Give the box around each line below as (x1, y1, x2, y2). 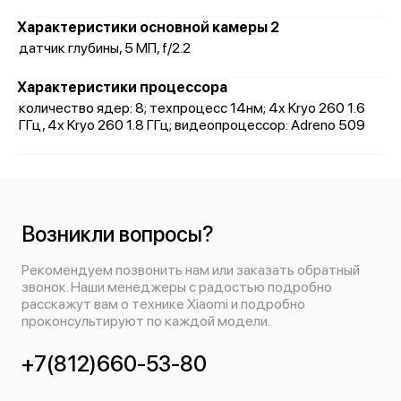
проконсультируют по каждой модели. (21, 312, 270, 329)
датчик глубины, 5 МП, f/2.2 (19, 39, 191, 56)
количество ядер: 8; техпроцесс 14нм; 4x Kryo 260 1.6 (19, 99, 365, 116)
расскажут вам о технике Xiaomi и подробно (21, 295, 305, 312)
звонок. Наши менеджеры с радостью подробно (21, 278, 332, 295)
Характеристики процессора (17, 79, 227, 96)
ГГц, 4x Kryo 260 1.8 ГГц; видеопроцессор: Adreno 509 (19, 116, 365, 133)
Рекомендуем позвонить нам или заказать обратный (21, 261, 360, 278)
